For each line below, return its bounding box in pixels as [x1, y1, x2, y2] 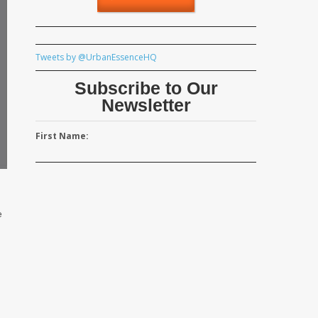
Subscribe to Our [74, 78, 218, 99]
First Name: [35, 130, 89, 143]
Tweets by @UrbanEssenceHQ [35, 51, 157, 64]
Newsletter [101, 95, 191, 116]
